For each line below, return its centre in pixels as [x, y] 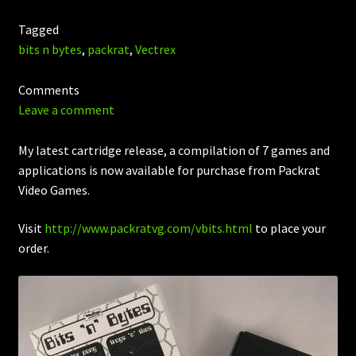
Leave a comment [66, 110]
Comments [48, 90]
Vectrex [155, 50]
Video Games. [54, 190]
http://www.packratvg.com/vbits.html [148, 228]
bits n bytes [50, 50]
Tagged [38, 30]
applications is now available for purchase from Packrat [169, 170]
